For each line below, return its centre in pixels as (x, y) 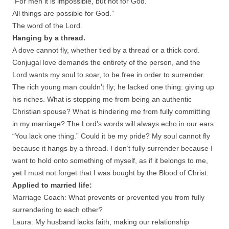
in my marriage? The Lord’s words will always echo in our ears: (114, 123)
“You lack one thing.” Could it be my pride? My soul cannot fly (111, 136)
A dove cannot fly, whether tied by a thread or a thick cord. (106, 50)
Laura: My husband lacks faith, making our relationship (101, 222)
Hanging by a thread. (49, 38)
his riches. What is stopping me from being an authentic (102, 99)
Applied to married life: (52, 185)
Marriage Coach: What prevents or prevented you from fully (108, 197)
